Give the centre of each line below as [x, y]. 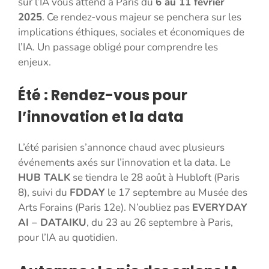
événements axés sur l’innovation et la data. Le [124, 163]
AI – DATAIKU [52, 223]
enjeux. [35, 62]
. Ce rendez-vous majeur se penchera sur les [142, 17]
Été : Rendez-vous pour [103, 95]
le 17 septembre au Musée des [176, 193]
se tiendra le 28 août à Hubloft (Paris [155, 178]
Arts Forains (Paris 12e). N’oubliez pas [105, 208]
